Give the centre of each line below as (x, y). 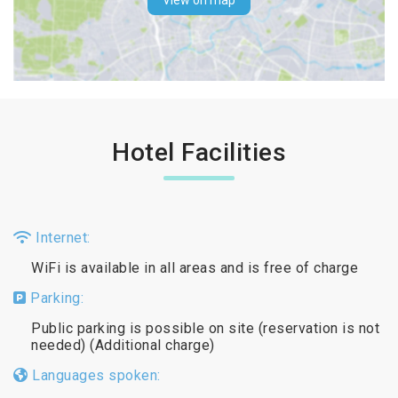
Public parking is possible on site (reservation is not (205, 328)
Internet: (61, 237)
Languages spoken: (94, 375)
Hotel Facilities (199, 152)
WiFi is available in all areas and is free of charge (195, 267)
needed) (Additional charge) (123, 345)
